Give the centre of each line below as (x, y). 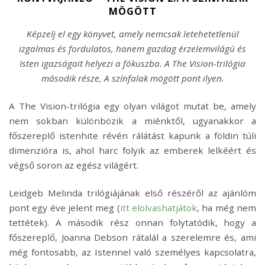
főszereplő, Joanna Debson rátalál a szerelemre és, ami (132, 237)
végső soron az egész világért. (74, 165)
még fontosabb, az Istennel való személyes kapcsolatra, (132, 252)
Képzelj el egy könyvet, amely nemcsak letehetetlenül (132, 34)
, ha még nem (227, 208)
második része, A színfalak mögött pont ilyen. (132, 78)
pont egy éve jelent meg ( (64, 208)
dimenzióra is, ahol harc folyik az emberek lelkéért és (132, 151)
